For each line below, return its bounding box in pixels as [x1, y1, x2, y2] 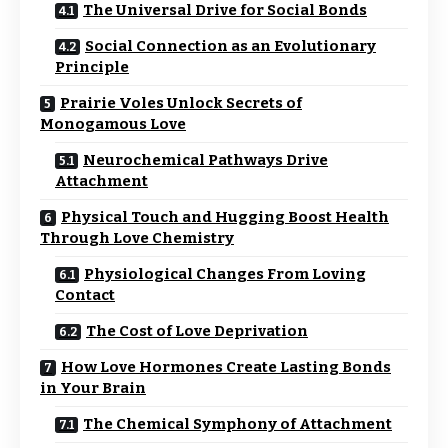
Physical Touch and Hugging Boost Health [61, 208, 389, 226]
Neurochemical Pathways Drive [83, 151, 328, 169]
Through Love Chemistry [40, 229, 234, 247]
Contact [55, 286, 115, 304]
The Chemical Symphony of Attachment [83, 415, 392, 433]
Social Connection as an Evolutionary [85, 37, 376, 55]
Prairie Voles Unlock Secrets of [60, 94, 302, 112]
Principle [55, 58, 129, 76]
